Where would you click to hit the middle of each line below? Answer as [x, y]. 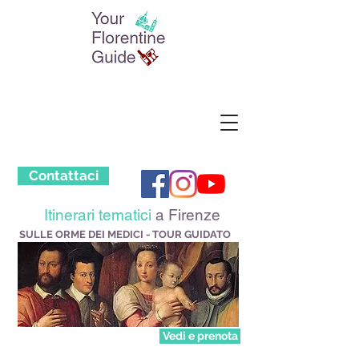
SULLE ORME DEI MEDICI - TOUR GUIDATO [125, 234]
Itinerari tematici [98, 215]
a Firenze [186, 215]
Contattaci [63, 175]
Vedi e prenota [200, 336]
